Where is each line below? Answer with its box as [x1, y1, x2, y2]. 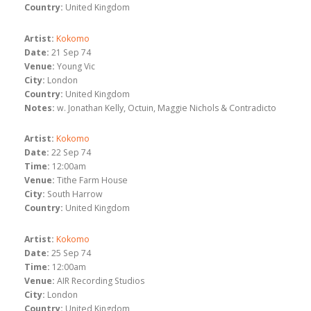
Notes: [24, 101, 55, 114]
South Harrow [47, 188, 103, 201]
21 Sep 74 [51, 46, 91, 58]
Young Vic [57, 60, 95, 72]
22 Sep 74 [51, 146, 91, 159]
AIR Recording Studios [57, 274, 144, 287]
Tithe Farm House [57, 174, 128, 187]
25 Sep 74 [51, 246, 91, 259]
